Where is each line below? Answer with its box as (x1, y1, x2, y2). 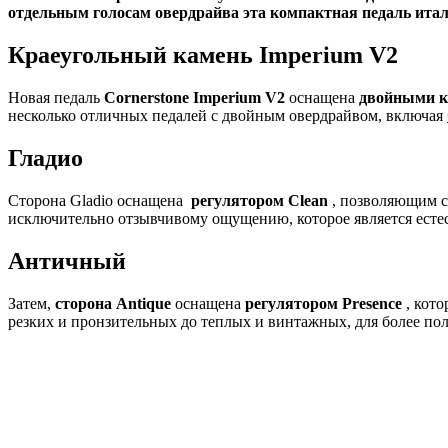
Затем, (8, 294, 55, 312)
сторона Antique (55, 294, 171, 312)
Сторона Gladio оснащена (8, 192, 187, 210)
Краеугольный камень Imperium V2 (8, 42, 398, 69)
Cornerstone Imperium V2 (104, 89, 285, 107)
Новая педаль (8, 89, 104, 107)
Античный (8, 247, 126, 274)
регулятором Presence (245, 294, 402, 312)
